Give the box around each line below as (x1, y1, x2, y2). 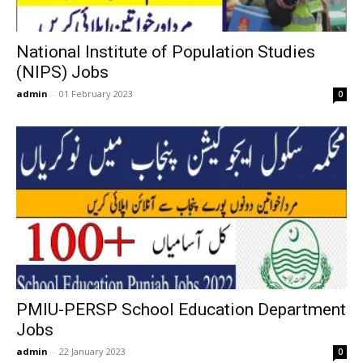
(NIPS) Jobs (16, 62, 109, 82)
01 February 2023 (59, 87, 133, 100)
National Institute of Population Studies (16, 41, 315, 62)
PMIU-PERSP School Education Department (16, 300, 346, 319)
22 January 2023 (59, 345, 126, 357)
